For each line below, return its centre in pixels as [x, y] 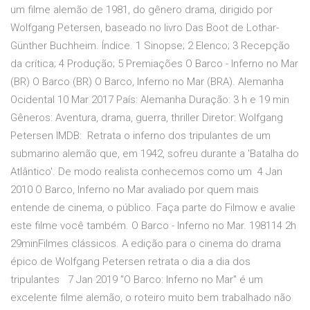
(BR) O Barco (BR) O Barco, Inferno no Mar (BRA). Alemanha [147, 82]
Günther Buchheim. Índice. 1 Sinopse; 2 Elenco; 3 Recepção [150, 46]
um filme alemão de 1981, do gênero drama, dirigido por [142, 10]
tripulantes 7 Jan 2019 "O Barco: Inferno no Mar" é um [137, 280]
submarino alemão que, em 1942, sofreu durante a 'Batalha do [155, 154]
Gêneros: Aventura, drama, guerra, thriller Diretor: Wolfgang [147, 118]
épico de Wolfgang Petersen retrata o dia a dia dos [130, 262]
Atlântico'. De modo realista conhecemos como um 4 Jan [146, 172]
